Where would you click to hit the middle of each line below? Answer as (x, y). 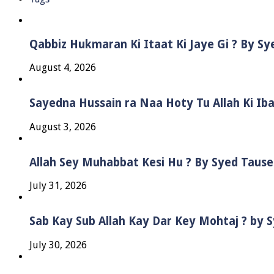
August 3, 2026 (63, 127)
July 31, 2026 (58, 186)
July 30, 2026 (58, 245)
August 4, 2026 (63, 68)
